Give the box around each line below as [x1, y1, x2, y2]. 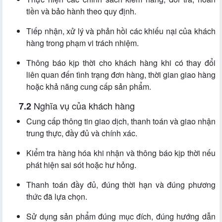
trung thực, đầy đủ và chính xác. [26, 127, 137, 139]
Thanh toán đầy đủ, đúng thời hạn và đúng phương [26, 179, 216, 191]
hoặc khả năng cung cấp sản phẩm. [26, 81, 151, 93]
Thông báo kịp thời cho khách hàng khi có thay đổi [26, 57, 216, 69]
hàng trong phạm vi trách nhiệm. [26, 37, 139, 49]
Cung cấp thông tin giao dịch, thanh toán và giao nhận [26, 115, 216, 127]
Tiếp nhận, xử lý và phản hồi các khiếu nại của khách [26, 25, 216, 37]
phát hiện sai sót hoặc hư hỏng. [26, 159, 136, 171]
